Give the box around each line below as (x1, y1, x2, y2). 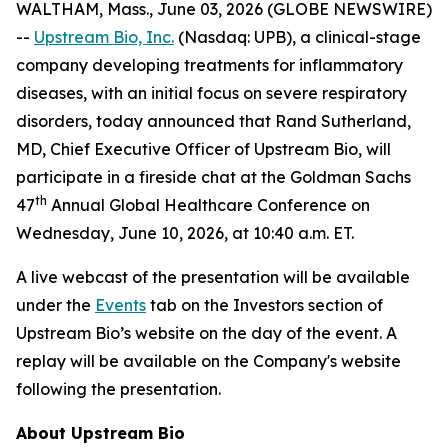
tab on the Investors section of (146, 295, 383, 315)
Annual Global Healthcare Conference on (47, 195, 370, 215)
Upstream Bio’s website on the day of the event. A (16, 323, 397, 343)
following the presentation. (16, 379, 221, 399)
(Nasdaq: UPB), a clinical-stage (174, 27, 421, 47)
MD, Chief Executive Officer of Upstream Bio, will (16, 139, 391, 159)
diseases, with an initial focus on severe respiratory (16, 83, 407, 103)
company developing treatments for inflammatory (16, 55, 403, 75)
